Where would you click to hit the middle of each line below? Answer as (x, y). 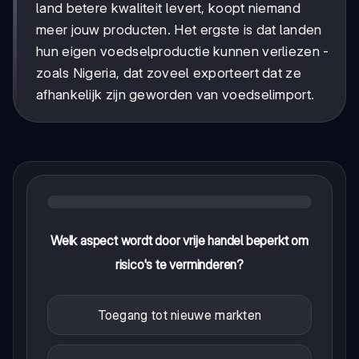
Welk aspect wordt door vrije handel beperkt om (179, 241)
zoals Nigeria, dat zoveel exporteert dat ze (169, 73)
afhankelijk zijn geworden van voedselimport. (175, 95)
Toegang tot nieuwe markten (179, 315)
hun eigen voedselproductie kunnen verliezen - (183, 52)
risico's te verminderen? (179, 265)
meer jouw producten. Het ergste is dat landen (179, 30)
